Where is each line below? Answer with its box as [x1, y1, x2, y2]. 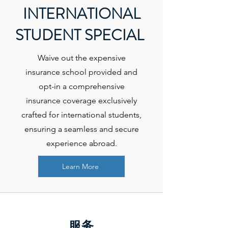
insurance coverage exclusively [26, 96, 137, 105]
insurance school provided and [25, 67, 137, 77]
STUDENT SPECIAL [15, 24, 148, 46]
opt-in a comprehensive [38, 81, 125, 91]
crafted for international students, [21, 110, 141, 120]
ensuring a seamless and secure [24, 124, 139, 134]
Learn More [62, 162, 99, 171]
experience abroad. [46, 138, 117, 148]
